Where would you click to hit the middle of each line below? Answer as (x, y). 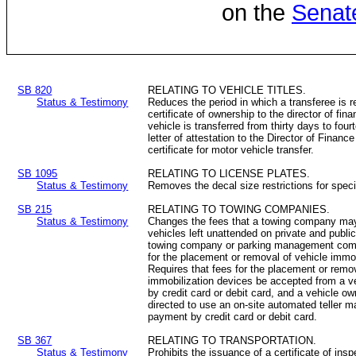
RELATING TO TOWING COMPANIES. (239, 210)
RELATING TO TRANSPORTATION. (232, 341)
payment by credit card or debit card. (233, 317)
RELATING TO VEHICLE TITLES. (227, 91)
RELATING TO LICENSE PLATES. (229, 174)
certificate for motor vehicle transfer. (231, 150)
